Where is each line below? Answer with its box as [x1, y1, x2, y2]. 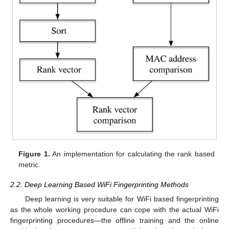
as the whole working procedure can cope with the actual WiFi [10, 205, 219, 214]
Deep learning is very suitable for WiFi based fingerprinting [25, 194, 219, 203]
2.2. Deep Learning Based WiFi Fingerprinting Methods [10, 180, 189, 189]
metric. [18, 161, 41, 169]
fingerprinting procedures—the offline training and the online [10, 216, 219, 224]
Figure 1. [18, 150, 50, 158]
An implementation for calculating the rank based [50, 150, 215, 158]
